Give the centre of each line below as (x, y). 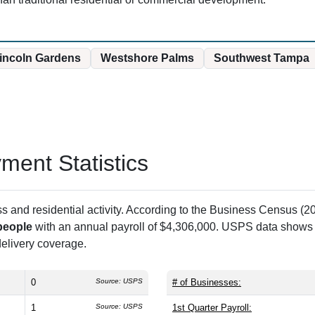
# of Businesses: (207, 283)
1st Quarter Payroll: (212, 308)
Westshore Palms (147, 58)
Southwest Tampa (261, 58)
